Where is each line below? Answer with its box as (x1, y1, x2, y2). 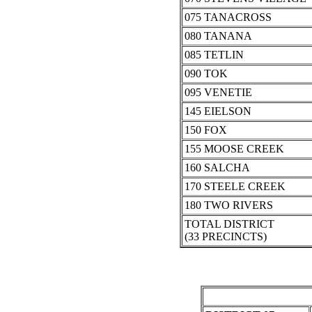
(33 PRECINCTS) (184, 231, 267, 243)
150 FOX (184, 124, 227, 136)
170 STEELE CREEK (184, 180, 286, 193)
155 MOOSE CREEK (184, 143, 284, 155)
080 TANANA (184, 30, 252, 42)
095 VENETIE (184, 86, 252, 99)
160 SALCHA (184, 162, 250, 174)
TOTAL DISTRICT (184, 218, 274, 231)
